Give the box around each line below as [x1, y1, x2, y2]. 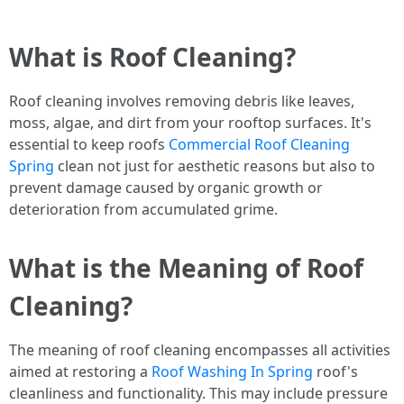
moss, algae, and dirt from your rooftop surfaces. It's [9, 113, 372, 133]
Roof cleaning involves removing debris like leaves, [9, 91, 354, 111]
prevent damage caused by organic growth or [9, 178, 323, 197]
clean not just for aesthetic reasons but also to [54, 156, 375, 176]
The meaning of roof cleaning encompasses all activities [9, 340, 390, 360]
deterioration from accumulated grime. [9, 199, 278, 219]
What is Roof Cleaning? [9, 40, 296, 74]
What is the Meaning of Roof [9, 251, 363, 285]
